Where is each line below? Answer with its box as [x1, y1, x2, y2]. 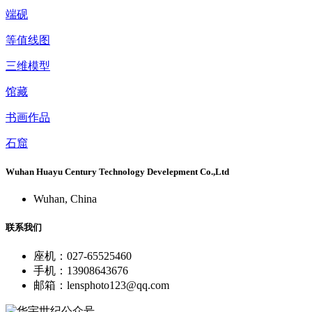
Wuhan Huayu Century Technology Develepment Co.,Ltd [6, 166, 229, 178]
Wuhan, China [33, 193, 97, 205]
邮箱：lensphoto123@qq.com [33, 279, 169, 291]
